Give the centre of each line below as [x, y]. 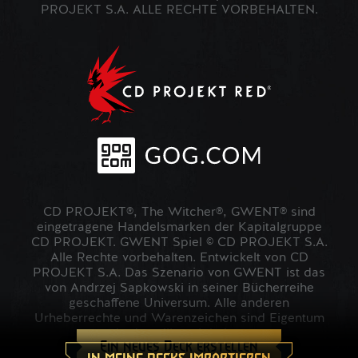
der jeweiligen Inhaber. [179, 334]
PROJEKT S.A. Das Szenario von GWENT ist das [179, 274]
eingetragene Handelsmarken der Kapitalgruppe [179, 228]
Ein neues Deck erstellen [179, 346]
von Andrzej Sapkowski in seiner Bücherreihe [179, 289]
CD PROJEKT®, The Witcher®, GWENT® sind [179, 213]
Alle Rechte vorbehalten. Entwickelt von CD [179, 259]
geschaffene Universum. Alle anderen [179, 304]
